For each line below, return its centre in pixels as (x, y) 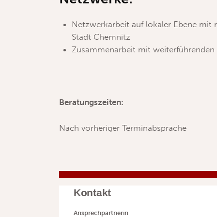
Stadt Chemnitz (101, 37)
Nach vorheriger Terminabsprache (123, 128)
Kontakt (92, 193)
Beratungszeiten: (91, 102)
